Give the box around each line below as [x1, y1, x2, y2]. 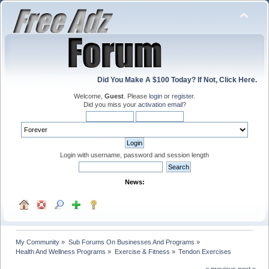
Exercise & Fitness [114, 247, 170, 255]
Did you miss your [83, 101, 138, 108]
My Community [16, 238, 60, 246]
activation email [138, 101, 183, 108]
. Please [124, 92, 149, 100]
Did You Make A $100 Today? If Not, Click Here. [97, 76, 257, 84]
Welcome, [74, 92, 104, 100]
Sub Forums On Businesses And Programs [68, 238, 195, 246]
